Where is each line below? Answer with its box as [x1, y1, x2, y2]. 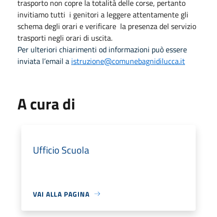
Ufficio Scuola [33, 142, 89, 157]
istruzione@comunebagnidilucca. [71, 55, 180, 67]
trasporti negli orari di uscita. [17, 31, 112, 44]
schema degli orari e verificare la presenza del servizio [17, 20, 196, 32]
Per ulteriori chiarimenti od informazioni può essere [17, 43, 187, 55]
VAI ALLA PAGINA [33, 188, 90, 199]
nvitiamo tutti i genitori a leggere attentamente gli [19, 8, 188, 20]
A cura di [17, 92, 75, 115]
